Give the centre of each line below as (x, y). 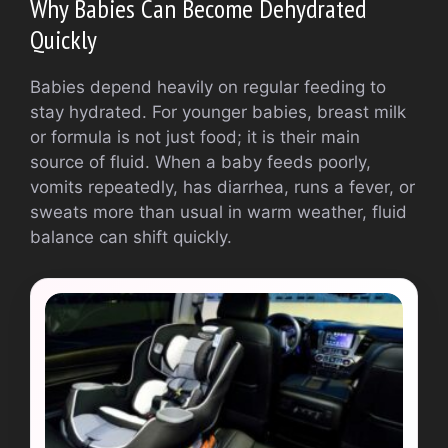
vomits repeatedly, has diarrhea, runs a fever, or (222, 187)
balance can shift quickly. (131, 237)
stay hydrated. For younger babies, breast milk (218, 112)
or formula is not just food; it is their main (195, 137)
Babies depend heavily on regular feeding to (208, 87)
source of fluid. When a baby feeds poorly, (200, 162)
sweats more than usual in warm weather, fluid (218, 212)
